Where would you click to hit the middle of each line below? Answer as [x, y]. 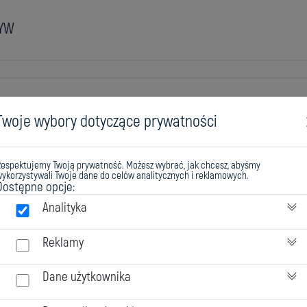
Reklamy [63, 242]
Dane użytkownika [86, 277]
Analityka [64, 207]
